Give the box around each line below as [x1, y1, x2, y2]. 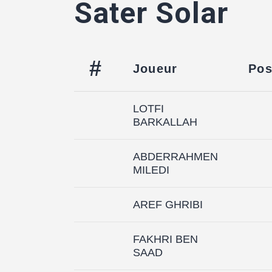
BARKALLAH [133, 115, 197, 128]
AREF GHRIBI [133, 198, 203, 211]
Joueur [133, 61, 178, 75]
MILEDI [133, 163, 169, 176]
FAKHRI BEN [133, 233, 198, 245]
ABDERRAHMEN [133, 150, 218, 163]
